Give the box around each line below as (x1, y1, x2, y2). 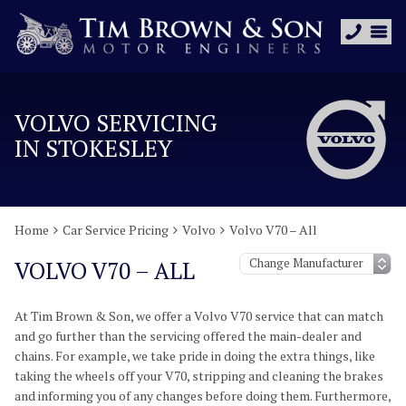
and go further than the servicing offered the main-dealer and (14, 327, 362, 344)
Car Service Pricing (63, 221, 169, 238)
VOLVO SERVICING (14, 107, 217, 138)
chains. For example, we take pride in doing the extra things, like (14, 347, 375, 364)
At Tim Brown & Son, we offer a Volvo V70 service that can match (14, 307, 383, 324)
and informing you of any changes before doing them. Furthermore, (14, 387, 391, 404)
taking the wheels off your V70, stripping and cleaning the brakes (14, 367, 383, 384)
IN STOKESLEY (14, 132, 172, 163)
